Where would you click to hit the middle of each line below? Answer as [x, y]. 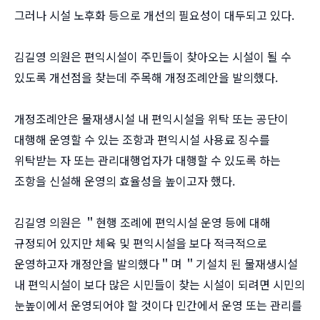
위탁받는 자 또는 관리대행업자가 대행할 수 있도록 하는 [147, 160]
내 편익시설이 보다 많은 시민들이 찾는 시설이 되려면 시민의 [160, 284]
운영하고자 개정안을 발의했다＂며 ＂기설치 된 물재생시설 [156, 264]
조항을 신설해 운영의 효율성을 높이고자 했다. [125, 181]
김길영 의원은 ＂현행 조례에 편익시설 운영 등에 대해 [142, 222]
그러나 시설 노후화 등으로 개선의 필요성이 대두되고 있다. [154, 15]
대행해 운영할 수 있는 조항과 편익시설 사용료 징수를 [142, 139]
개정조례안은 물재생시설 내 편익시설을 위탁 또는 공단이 [151, 119]
